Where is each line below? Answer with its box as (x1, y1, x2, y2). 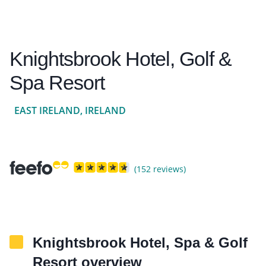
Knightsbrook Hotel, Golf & (9, 47, 232, 70)
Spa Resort (9, 71, 104, 94)
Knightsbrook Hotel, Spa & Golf (33, 234, 248, 251)
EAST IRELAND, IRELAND (14, 103, 126, 117)
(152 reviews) (134, 163, 186, 175)
